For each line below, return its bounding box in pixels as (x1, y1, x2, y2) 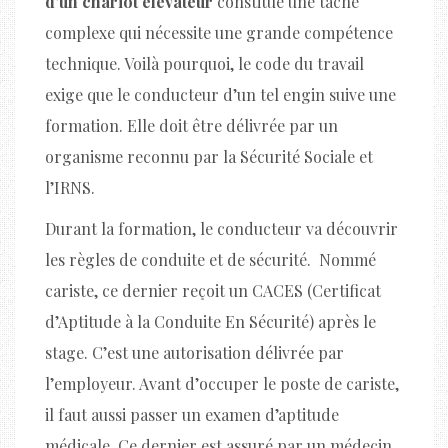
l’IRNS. (45, 176, 95, 198)
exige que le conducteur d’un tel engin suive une (45, 83, 396, 105)
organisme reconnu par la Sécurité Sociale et (45, 145, 373, 167)
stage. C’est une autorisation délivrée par (45, 341, 344, 363)
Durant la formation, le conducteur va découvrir (45, 217, 398, 239)
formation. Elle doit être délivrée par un (45, 114, 338, 136)
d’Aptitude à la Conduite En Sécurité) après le (45, 310, 376, 332)
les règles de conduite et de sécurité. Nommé (45, 248, 376, 270)
